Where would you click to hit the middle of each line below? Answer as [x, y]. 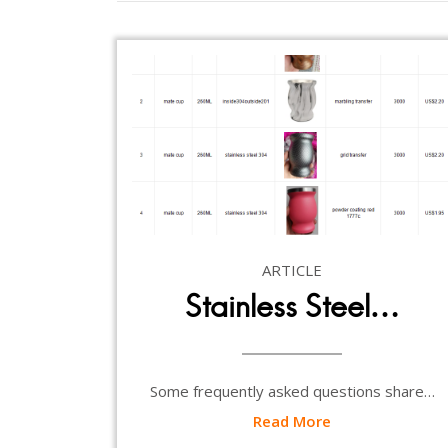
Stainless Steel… [292, 306]
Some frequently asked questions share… [292, 390]
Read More [292, 420]
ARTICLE [292, 269]
